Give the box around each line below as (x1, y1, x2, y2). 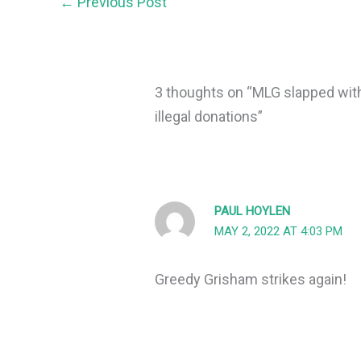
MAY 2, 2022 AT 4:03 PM (214, 224, 343, 239)
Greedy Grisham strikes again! (155, 270, 347, 288)
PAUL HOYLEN (214, 204, 291, 219)
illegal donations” (155, 108, 263, 126)
